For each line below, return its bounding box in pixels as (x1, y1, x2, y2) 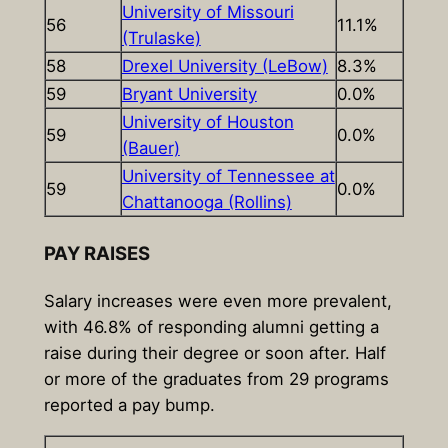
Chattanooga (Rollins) (121, 191, 292, 212)
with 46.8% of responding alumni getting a (43, 317, 379, 338)
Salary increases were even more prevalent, (43, 291, 392, 312)
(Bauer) (121, 137, 180, 158)
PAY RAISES (43, 241, 150, 264)
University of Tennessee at (121, 165, 335, 186)
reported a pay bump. (43, 395, 215, 416)
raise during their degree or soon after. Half (43, 343, 386, 364)
